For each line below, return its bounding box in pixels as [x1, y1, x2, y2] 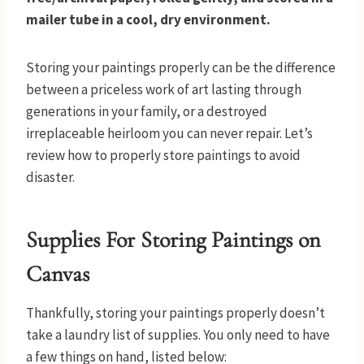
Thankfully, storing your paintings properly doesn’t [26, 304, 325, 323]
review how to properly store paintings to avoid [26, 146, 301, 165]
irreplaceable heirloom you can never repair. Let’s [26, 124, 313, 143]
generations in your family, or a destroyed [26, 102, 267, 121]
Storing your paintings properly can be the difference [26, 58, 336, 77]
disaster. [26, 168, 77, 187]
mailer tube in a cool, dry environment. [26, 11, 271, 29]
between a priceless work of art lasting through [26, 80, 301, 99]
